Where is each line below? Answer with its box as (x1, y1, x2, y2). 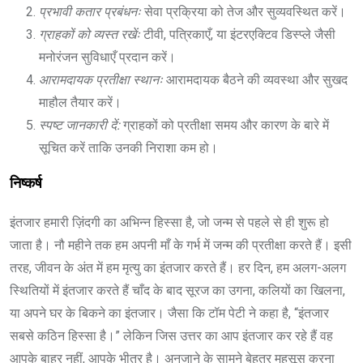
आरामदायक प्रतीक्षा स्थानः (39, 71, 166, 88)
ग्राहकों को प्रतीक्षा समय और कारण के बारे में (120, 117, 329, 133)
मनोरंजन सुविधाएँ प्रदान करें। (39, 49, 176, 65)
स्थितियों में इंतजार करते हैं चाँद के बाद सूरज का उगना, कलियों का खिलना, (10, 282, 345, 298)
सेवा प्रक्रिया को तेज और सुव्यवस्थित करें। (144, 3, 346, 19)
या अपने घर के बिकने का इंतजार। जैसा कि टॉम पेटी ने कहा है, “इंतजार (10, 305, 329, 321)
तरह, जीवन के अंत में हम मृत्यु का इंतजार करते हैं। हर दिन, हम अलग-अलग (10, 259, 346, 275)
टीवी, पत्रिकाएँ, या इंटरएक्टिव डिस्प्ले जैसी (143, 26, 335, 42)
